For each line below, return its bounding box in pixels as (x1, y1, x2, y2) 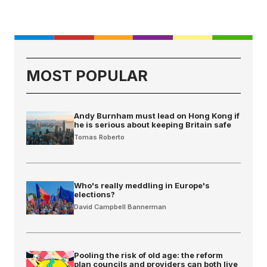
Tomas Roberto (74, 133, 125, 142)
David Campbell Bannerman (74, 203, 166, 212)
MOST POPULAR (26, 67, 148, 85)
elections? (74, 190, 115, 200)
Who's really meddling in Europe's (74, 181, 210, 191)
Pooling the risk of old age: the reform (74, 250, 223, 260)
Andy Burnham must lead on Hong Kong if (74, 111, 240, 121)
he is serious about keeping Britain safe (74, 120, 231, 130)
